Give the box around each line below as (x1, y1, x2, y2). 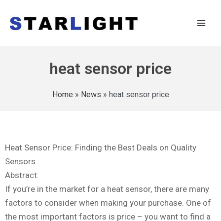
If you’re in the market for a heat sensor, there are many (5, 184, 209, 194)
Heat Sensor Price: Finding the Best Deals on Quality (5, 143, 196, 153)
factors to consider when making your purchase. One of (5, 198, 211, 208)
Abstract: (5, 170, 39, 181)
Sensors (5, 156, 36, 167)
